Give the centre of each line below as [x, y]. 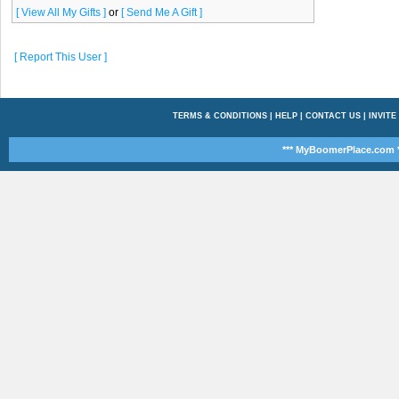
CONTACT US [333, 116]
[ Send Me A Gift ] [162, 12]
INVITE [382, 116]
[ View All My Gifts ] [61, 12]
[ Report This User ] [61, 57]
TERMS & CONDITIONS [220, 116]
